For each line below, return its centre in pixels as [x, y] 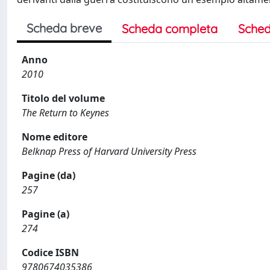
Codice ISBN [50, 253]
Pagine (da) [49, 175]
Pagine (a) [46, 214]
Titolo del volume [63, 98]
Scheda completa [170, 29]
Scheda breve [64, 28]
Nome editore [55, 137]
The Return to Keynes [65, 113]
